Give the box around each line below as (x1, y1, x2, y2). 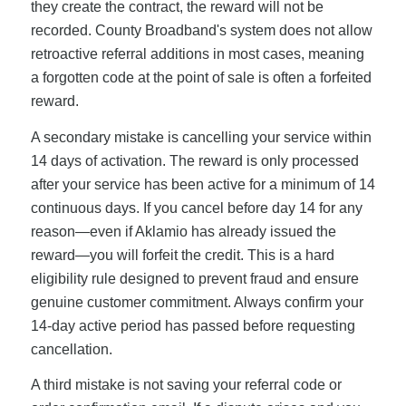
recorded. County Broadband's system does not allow (30, 22, 372, 38)
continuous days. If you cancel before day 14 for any (30, 199, 362, 216)
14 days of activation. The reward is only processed (30, 152, 359, 169)
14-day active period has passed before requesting (30, 317, 355, 333)
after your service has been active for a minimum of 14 (30, 176, 375, 192)
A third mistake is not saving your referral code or (30, 377, 342, 393)
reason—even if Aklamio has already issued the (30, 223, 336, 239)
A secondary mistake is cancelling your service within (30, 129, 372, 145)
